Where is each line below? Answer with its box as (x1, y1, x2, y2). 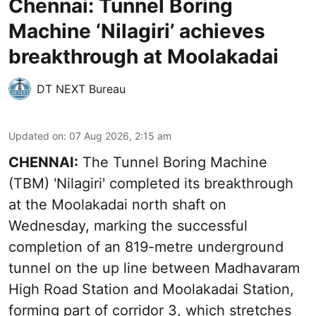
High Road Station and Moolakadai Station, (8, 281, 294, 298)
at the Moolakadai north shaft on (8, 196, 226, 214)
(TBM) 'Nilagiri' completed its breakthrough (8, 175, 293, 193)
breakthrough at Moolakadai (8, 44, 279, 69)
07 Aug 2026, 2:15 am (69, 130, 171, 142)
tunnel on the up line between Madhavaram (8, 260, 300, 277)
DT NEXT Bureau (37, 82, 126, 97)
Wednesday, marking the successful (8, 217, 248, 235)
